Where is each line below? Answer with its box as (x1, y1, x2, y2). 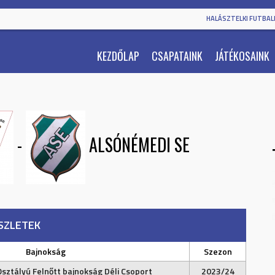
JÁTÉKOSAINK (215, 48, 269, 64)
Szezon (203, 245, 232, 258)
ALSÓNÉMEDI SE (88, 132, 190, 158)
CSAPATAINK (152, 48, 203, 64)
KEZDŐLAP (97, 48, 139, 64)
